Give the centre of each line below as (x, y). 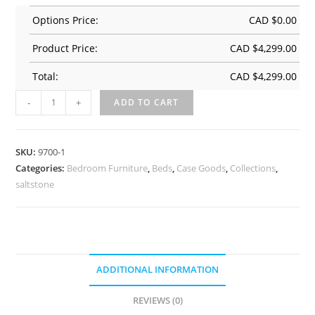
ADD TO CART (147, 102)
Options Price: (66, 20)
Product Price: (65, 48)
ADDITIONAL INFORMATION (157, 269)
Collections (253, 168)
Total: (46, 76)
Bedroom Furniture (108, 168)
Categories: (41, 168)
